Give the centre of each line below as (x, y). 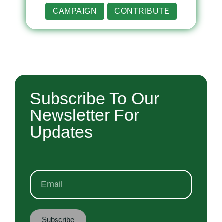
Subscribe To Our (94, 98)
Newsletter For (84, 115)
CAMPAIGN (75, 11)
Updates (61, 132)
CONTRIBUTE (142, 11)
